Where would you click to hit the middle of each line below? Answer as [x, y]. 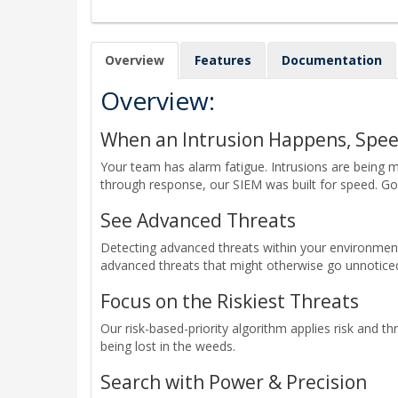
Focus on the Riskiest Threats [230, 301]
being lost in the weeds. [168, 346]
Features [223, 60]
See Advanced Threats [198, 220]
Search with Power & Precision [234, 382]
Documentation [332, 60]
